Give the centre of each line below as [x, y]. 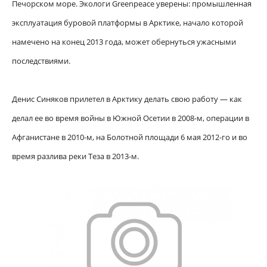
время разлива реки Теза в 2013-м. [76, 156]
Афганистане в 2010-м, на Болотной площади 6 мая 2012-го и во [130, 137]
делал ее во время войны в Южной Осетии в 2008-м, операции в [131, 118]
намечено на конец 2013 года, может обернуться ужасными [124, 42]
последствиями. [42, 61]
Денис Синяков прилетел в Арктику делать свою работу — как [127, 99]
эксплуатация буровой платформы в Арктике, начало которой [128, 23]
